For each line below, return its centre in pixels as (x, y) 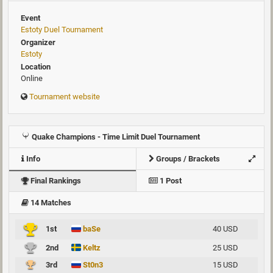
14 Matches (50, 202)
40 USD (225, 229)
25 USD (225, 247)
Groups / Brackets (187, 158)
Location (36, 66)
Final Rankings (55, 180)
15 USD (225, 264)
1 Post (170, 180)
